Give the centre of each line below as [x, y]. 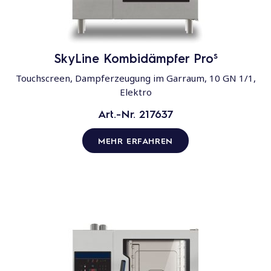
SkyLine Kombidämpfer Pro [133, 58]
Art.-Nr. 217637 [135, 114]
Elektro [135, 92]
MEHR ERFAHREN [135, 141]
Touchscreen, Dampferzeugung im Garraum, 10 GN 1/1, [135, 78]
